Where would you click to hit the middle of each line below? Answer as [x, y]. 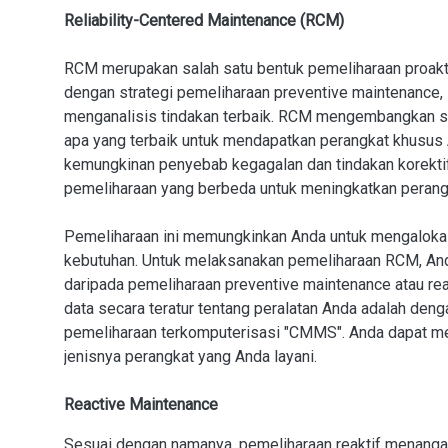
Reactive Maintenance [141, 404]
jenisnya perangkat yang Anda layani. [190, 356]
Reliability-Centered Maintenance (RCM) [204, 20]
